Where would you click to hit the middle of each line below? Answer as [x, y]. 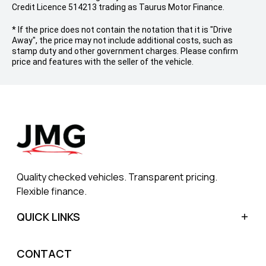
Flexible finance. [52, 191]
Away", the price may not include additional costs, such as [122, 40]
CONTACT [44, 253]
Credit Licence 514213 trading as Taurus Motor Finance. [118, 7]
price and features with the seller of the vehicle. [103, 62]
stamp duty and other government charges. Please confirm [125, 51]
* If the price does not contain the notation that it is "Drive [122, 30]
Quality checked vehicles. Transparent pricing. [117, 177]
